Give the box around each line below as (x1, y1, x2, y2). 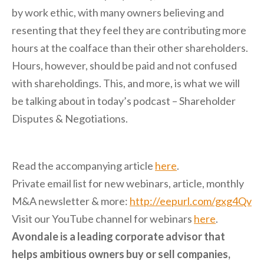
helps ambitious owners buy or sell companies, (12, 247, 230, 260)
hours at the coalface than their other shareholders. (12, 41, 248, 54)
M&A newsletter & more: (12, 194, 130, 207)
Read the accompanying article (12, 159, 155, 172)
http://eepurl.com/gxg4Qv (130, 194, 252, 207)
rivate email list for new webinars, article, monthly (18, 177, 244, 190)
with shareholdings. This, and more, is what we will (12, 77, 240, 90)
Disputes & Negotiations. (12, 112, 128, 125)
